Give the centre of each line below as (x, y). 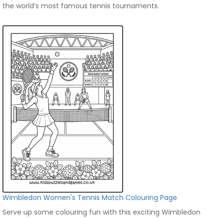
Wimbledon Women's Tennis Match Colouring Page (90, 198)
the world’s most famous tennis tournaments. (81, 6)
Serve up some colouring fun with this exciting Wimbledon (101, 212)
